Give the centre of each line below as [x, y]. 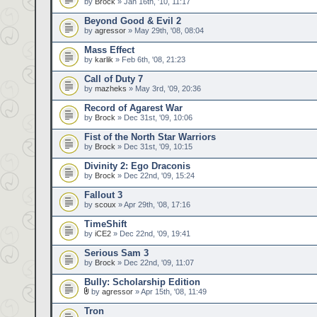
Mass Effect [109, 50]
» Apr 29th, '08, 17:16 [153, 204]
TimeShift [105, 224]
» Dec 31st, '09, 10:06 [154, 117]
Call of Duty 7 [114, 79]
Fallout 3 [103, 195]
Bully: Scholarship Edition [142, 282]
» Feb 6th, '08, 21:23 [149, 59]
